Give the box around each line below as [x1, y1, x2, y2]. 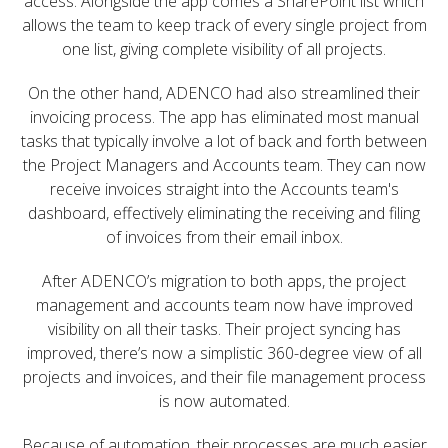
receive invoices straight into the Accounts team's [49, 178, 399, 200]
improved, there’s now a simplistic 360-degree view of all [26, 342, 422, 364]
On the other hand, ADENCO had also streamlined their [28, 82, 420, 104]
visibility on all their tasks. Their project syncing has [47, 318, 401, 340]
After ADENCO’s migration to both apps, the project [42, 270, 406, 292]
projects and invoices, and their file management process [22, 366, 426, 388]
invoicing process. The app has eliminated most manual [29, 106, 419, 128]
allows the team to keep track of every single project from [21, 14, 427, 36]
